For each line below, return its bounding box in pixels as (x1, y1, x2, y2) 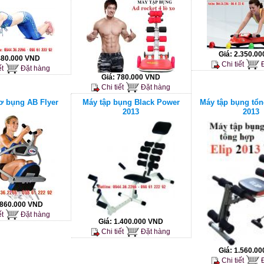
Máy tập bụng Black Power (82, 98, 180, 107)
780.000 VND (117, 73, 160, 82)
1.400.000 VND (114, 217, 163, 226)
